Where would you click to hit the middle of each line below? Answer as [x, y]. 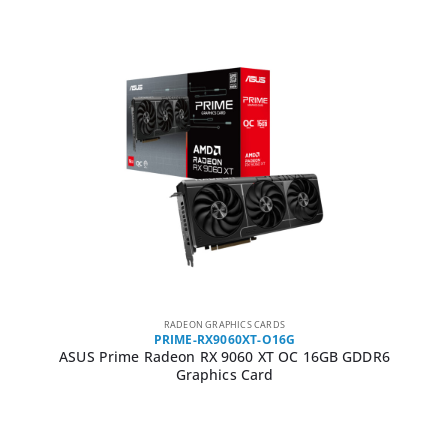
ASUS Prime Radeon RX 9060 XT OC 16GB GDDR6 [224, 357]
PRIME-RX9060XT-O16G [224, 340]
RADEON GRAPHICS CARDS [224, 325]
